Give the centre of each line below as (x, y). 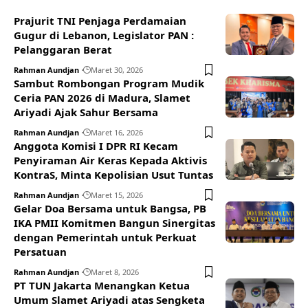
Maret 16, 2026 (117, 133)
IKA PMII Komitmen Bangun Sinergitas (114, 223)
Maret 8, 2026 (115, 272)
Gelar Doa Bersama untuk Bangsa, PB (110, 209)
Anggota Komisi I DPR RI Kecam (96, 146)
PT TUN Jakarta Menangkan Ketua (102, 286)
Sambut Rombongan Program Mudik (109, 84)
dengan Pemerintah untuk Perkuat (105, 238)
